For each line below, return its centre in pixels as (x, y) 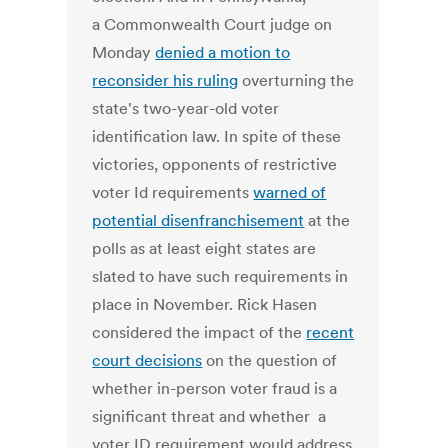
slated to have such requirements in (220, 276)
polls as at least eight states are (204, 248)
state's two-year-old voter (186, 108)
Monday (124, 52)
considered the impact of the (199, 332)
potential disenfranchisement (198, 220)
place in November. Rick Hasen (205, 304)
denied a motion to (223, 52)
